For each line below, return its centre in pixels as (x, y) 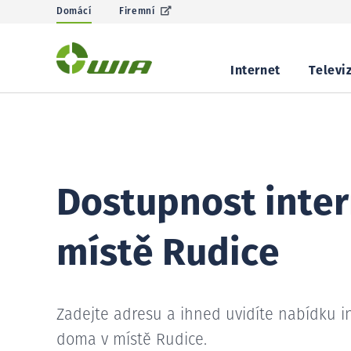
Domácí (74, 12)
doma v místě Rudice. (132, 340)
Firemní (137, 12)
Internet (255, 71)
